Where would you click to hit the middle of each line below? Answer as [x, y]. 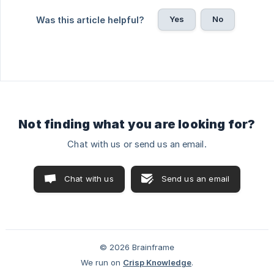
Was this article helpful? [90, 20]
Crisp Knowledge [157, 262]
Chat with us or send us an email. [137, 144]
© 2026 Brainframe [137, 247]
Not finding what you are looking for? [137, 124]
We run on [101, 262]
